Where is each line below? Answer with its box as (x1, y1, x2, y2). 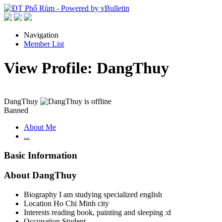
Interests (24, 208, 50, 217)
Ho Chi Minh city (54, 199, 109, 208)
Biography (24, 190, 57, 199)
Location (24, 199, 52, 208)
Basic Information (4, 150, 77, 161)
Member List (24, 40, 64, 48)
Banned (4, 106, 28, 114)
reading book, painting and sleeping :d (52, 208, 171, 217)
